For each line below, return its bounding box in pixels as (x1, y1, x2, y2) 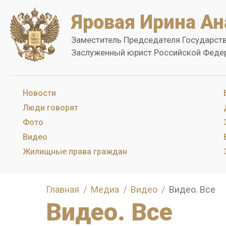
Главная (46, 184, 79, 195)
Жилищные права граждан (23, 147, 127, 156)
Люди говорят (23, 103, 78, 112)
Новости (23, 88, 56, 98)
